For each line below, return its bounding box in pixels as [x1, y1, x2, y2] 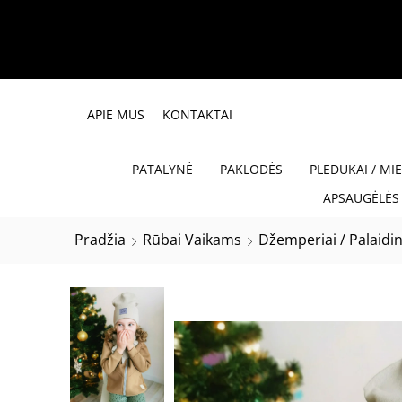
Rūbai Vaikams [143, 229, 241, 249]
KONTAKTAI [162, 106, 232, 123]
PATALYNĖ [131, 161, 193, 178]
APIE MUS [87, 106, 144, 123]
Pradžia [74, 229, 126, 249]
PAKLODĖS [219, 161, 283, 178]
